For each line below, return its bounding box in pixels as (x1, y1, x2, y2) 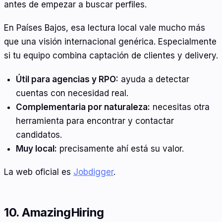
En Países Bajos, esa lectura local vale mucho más (4, 23, 205, 33)
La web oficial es (4, 167, 73, 177)
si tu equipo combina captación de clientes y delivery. (4, 51, 218, 61)
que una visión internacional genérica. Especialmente (4, 37, 217, 47)
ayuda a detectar (118, 74, 189, 84)
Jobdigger (73, 167, 113, 177)
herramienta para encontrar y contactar (15, 115, 174, 126)
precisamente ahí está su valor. (56, 143, 184, 154)
